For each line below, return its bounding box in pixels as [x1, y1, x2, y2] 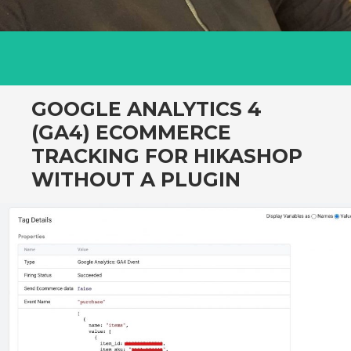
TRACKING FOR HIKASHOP [31, 144, 302, 168]
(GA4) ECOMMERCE [31, 121, 231, 144]
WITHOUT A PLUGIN [31, 168, 241, 191]
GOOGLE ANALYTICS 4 [31, 97, 262, 121]
